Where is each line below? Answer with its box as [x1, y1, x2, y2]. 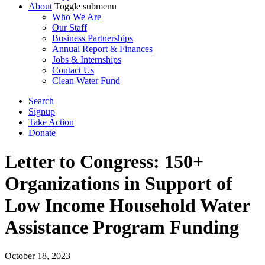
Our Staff [52, 22, 87, 33]
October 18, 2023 [5, 251, 70, 261]
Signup [28, 106, 55, 117]
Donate [28, 127, 56, 138]
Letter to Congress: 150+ [5, 151, 203, 172]
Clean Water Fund [52, 75, 120, 86]
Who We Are [52, 11, 101, 22]
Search [28, 95, 54, 106]
